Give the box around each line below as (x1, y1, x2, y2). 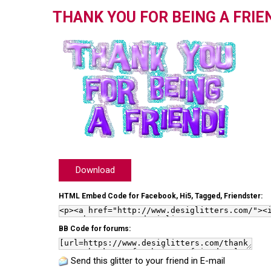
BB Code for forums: (59, 224, 131, 233)
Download (75, 165, 115, 175)
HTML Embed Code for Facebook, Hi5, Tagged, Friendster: (59, 192, 263, 200)
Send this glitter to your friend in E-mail (71, 255, 225, 266)
